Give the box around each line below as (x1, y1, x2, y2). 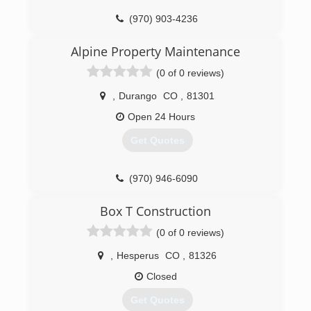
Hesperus (117, 250, 159, 261)
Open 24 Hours (128, 111, 195, 122)
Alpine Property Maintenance (71, 43, 240, 60)
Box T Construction (100, 203, 211, 219)
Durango (119, 90, 157, 101)
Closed (146, 271, 177, 282)
